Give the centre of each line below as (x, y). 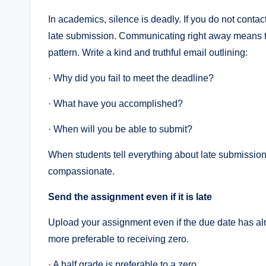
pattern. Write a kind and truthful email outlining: (148, 53)
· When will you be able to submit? (120, 129)
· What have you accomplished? (115, 104)
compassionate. (81, 172)
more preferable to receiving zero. (118, 239)
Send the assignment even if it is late (130, 197)
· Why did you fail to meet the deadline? (131, 78)
